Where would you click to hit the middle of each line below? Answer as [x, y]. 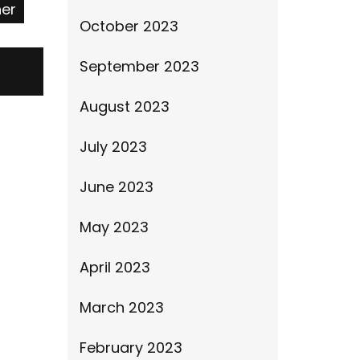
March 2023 [121, 307]
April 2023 [115, 267]
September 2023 [139, 66]
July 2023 [113, 147]
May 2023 [114, 227]
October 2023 [129, 26]
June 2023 [116, 187]
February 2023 [131, 348]
